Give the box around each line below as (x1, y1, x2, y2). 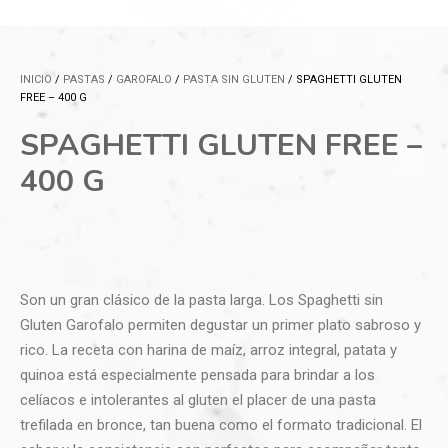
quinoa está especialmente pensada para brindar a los (20, 365, 375, 384)
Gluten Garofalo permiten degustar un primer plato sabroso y (20, 315, 421, 334)
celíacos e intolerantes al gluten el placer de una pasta (20, 390, 376, 409)
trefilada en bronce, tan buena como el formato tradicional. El (20, 415, 422, 434)
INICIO (20, 73, 52, 87)
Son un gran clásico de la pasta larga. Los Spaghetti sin (20, 290, 383, 309)
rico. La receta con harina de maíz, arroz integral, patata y (20, 340, 397, 359)
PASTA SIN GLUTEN (183, 73, 285, 87)
